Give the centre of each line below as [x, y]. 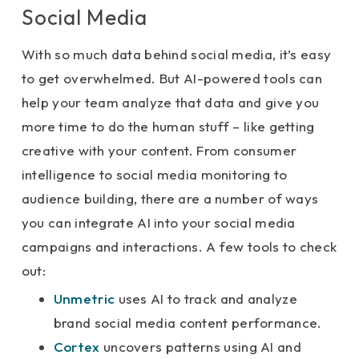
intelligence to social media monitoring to [154, 175]
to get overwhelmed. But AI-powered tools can [172, 79]
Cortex [77, 347]
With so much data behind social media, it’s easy [176, 54]
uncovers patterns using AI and [200, 347]
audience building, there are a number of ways [170, 199]
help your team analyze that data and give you [170, 103]
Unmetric [84, 299]
